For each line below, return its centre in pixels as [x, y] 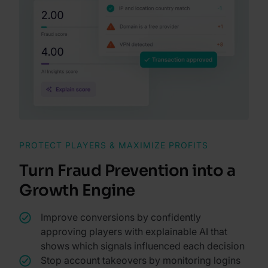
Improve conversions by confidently [121, 217]
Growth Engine [77, 190]
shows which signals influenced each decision [143, 246]
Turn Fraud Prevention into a [127, 170]
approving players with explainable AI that [134, 231]
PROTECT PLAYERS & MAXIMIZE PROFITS [114, 145]
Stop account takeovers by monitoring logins [141, 260]
